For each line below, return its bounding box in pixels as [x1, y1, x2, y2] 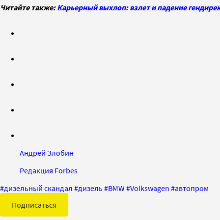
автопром [175, 183, 209, 193]
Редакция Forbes [20, 165, 78, 175]
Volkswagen [130, 183, 169, 193]
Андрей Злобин [20, 147, 74, 158]
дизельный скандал [4, 183, 73, 193]
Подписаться [12, 199, 56, 210]
